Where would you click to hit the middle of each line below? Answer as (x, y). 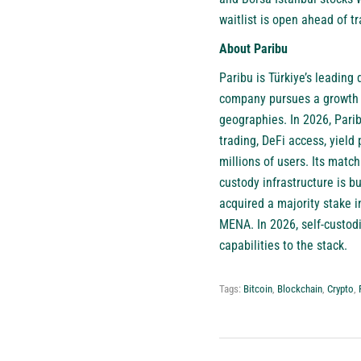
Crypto (340, 289)
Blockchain (300, 289)
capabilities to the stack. (283, 246)
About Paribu (253, 49)
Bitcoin (258, 289)
